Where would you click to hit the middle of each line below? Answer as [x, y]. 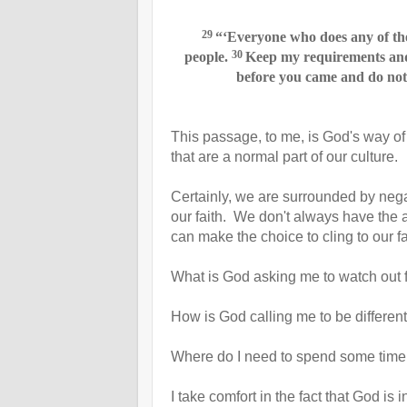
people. [206, 56]
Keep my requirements [315, 56]
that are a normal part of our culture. [284, 156]
